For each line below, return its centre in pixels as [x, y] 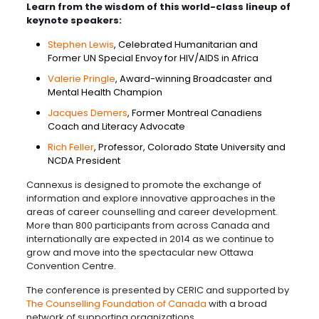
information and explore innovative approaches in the [151, 198]
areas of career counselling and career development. [152, 212]
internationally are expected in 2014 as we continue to [150, 239]
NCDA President [84, 161]
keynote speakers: [74, 20]
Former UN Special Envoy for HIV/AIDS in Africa [153, 58]
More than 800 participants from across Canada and [148, 225]
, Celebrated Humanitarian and [185, 45]
